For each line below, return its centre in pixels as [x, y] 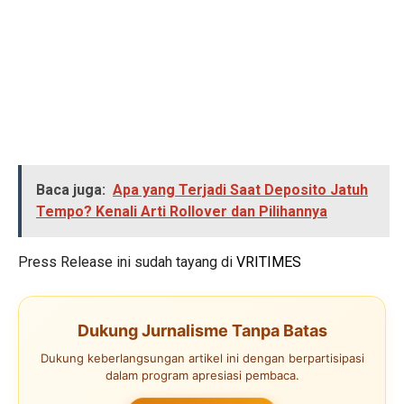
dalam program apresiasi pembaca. [202, 376]
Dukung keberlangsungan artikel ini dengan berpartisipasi [202, 358]
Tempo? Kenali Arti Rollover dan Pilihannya [182, 212]
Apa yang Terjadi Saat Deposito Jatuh [240, 190]
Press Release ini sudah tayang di [127, 262]
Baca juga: [71, 190]
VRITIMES [269, 262]
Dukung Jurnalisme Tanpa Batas [202, 331]
